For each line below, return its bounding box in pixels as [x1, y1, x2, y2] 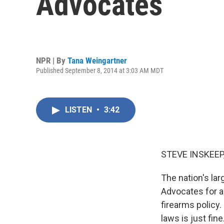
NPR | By [36, 55, 67, 65]
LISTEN [65, 105, 94, 114]
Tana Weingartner [67, 55, 127, 65]
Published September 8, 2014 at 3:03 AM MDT [36, 66, 163, 74]
